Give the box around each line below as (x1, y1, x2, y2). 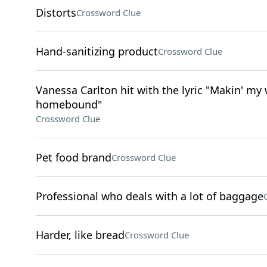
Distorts (35, 5, 76, 20)
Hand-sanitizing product (35, 44, 158, 58)
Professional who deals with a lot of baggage (35, 189, 263, 203)
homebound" (35, 97, 102, 111)
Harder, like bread (35, 228, 125, 242)
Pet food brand (35, 150, 111, 164)
